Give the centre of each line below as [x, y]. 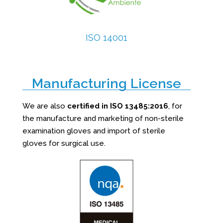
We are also [45, 106]
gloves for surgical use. [64, 143]
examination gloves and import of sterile [94, 131]
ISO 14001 [107, 37]
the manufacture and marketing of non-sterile [103, 118]
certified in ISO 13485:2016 [117, 106]
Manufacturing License [106, 83]
